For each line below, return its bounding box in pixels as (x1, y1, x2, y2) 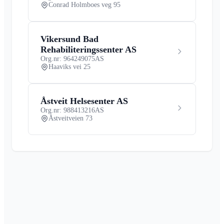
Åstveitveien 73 (48, 114, 92, 122)
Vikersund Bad (40, 33, 98, 44)
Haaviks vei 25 (48, 62, 90, 70)
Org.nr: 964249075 (40, 54, 95, 62)
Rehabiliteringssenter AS (40, 44, 136, 54)
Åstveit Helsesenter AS (40, 95, 128, 106)
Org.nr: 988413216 (40, 106, 95, 114)
